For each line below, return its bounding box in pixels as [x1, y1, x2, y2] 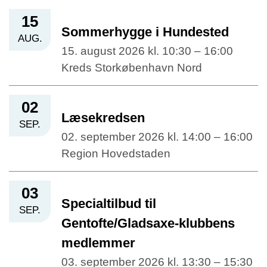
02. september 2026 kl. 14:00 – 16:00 [61, 131, 253, 144]
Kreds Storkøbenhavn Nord [61, 61, 202, 74]
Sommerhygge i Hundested [61, 24, 229, 39]
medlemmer [61, 235, 135, 251]
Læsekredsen [61, 110, 145, 125]
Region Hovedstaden [61, 147, 170, 160]
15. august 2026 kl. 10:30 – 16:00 [61, 44, 233, 57]
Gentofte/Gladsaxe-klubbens [61, 216, 235, 231]
